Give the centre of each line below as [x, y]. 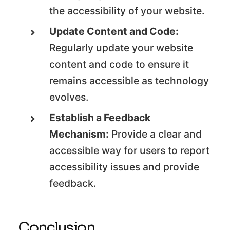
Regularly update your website [121, 48]
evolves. [69, 97]
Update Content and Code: [114, 32]
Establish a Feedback [100, 118]
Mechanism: [79, 134]
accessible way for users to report [130, 151]
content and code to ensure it [119, 64]
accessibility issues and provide [124, 167]
